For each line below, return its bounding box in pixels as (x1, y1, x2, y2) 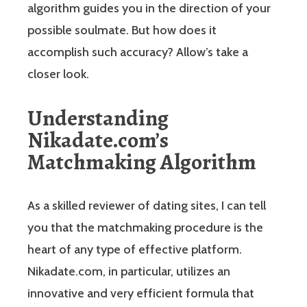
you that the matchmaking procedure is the (27, 219, 263, 235)
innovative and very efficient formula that (27, 285, 254, 301)
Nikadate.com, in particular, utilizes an (27, 263, 230, 279)
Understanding (27, 102, 169, 133)
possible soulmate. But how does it (27, 22, 217, 38)
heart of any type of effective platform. (27, 241, 242, 257)
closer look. (27, 66, 89, 82)
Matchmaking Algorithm (27, 146, 256, 177)
